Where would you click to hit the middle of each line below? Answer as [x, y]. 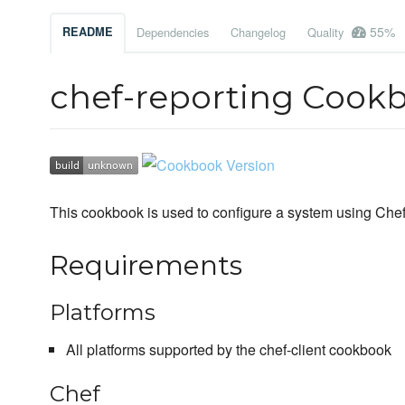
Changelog [258, 33]
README [88, 32]
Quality [327, 33]
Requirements [146, 266]
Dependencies [173, 33]
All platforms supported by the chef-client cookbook [228, 350]
